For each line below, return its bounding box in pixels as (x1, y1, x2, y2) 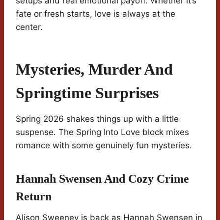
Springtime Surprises (16, 84, 159, 102)
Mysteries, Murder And (16, 60, 173, 79)
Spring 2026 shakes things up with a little (16, 114, 179, 124)
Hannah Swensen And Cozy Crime (16, 172, 189, 186)
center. (16, 22, 43, 32)
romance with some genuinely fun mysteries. (16, 140, 192, 151)
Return (16, 190, 52, 203)
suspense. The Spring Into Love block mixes (16, 127, 189, 137)
